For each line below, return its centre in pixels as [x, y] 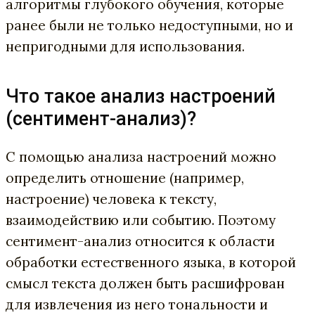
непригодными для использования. [125, 47]
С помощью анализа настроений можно [141, 156]
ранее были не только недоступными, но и [149, 26]
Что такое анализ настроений [141, 97]
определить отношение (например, [125, 178]
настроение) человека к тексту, [111, 199]
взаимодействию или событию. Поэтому [141, 220]
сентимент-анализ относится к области [140, 241]
